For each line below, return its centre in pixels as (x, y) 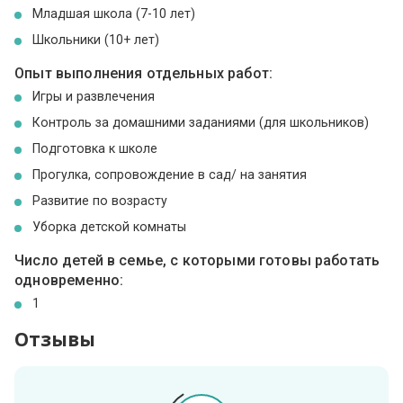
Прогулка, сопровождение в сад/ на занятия (170, 175)
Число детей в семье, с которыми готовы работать (197, 261)
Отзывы (55, 340)
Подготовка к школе (95, 149)
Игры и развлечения (94, 97)
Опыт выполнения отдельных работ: (143, 73)
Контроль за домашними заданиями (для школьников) (201, 123)
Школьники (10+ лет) (96, 40)
